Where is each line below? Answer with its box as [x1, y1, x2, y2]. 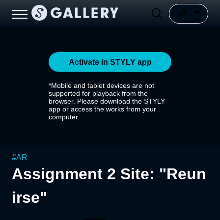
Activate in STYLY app [68, 57, 152, 66]
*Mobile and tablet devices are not [49, 82, 154, 89]
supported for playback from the [49, 89, 148, 97]
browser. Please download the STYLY [49, 97, 165, 105]
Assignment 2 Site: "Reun [12, 165, 206, 183]
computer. [49, 113, 80, 121]
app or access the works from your [49, 105, 156, 113]
